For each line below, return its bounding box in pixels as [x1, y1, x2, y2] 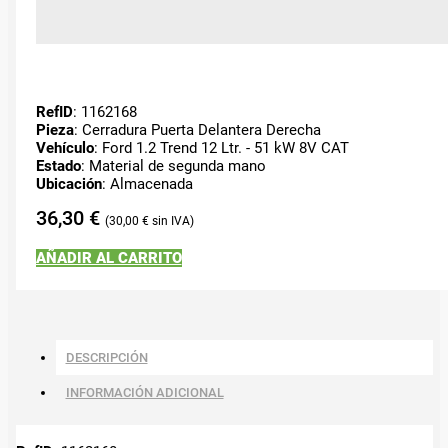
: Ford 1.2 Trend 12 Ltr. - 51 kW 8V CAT [93, 138, 349, 157]
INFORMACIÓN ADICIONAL [65, 384, 224, 400]
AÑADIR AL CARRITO [35, 248, 182, 267]
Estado [35, 156, 81, 175]
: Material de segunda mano [80, 156, 266, 175]
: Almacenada [101, 174, 193, 193]
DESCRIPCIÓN [65, 349, 148, 365]
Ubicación [35, 174, 102, 193]
